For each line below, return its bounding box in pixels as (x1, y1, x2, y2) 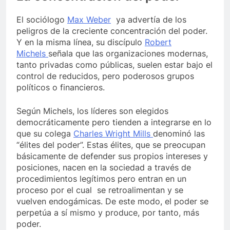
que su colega (16, 128, 73, 139)
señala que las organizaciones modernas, (48, 48, 208, 59)
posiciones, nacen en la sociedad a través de (16, 162, 191, 172)
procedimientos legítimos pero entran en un (16, 173, 186, 184)
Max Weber (67, 14, 111, 25)
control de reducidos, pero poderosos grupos (16, 70, 194, 81)
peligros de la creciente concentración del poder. (16, 25, 207, 36)
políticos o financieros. (16, 82, 105, 92)
